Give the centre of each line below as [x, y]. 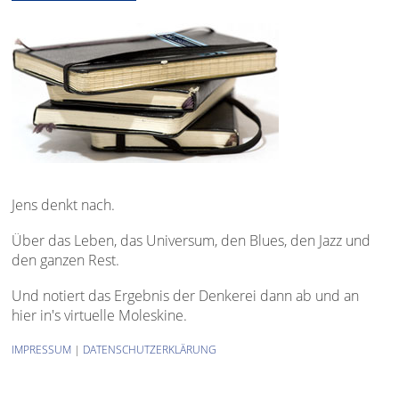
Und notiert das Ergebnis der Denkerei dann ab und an [186, 296]
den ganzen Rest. [66, 260]
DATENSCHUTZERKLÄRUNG [150, 350]
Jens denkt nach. [64, 205]
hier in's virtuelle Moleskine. [100, 315]
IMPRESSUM [42, 350]
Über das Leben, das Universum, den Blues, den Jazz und [191, 240]
